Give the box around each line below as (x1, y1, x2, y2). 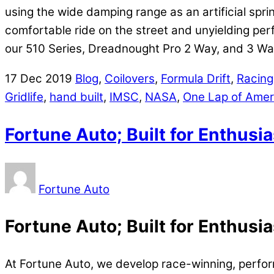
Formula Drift (161, 72, 231, 86)
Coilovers (105, 72, 155, 86)
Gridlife (5, 90, 43, 105)
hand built (50, 90, 103, 105)
